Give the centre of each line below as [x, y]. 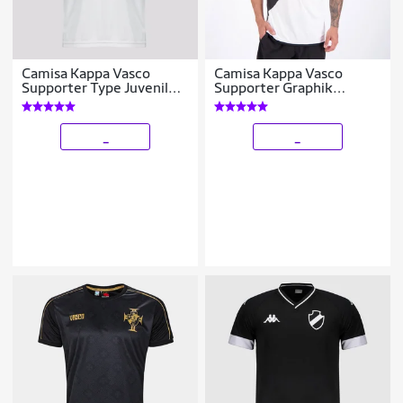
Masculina [246, 102]
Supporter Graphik [274, 87]
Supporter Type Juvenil [95, 87]
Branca [44, 102]
